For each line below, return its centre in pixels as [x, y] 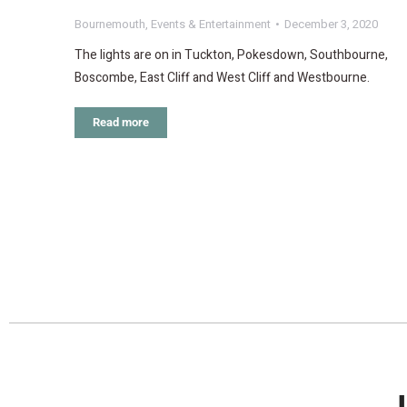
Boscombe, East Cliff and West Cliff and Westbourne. [222, 78]
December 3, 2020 [331, 25]
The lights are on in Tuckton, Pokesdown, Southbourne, [231, 55]
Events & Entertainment [211, 25]
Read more [121, 123]
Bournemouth [110, 25]
